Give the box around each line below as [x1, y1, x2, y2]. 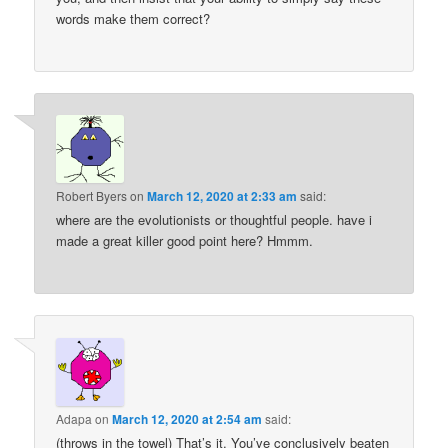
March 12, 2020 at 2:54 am [112, 409, 263, 428]
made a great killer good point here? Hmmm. [56, 231, 314, 250]
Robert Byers [56, 187, 128, 204]
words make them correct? [56, 8, 211, 28]
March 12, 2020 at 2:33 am [147, 187, 298, 205]
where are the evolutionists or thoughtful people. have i [56, 210, 373, 229]
